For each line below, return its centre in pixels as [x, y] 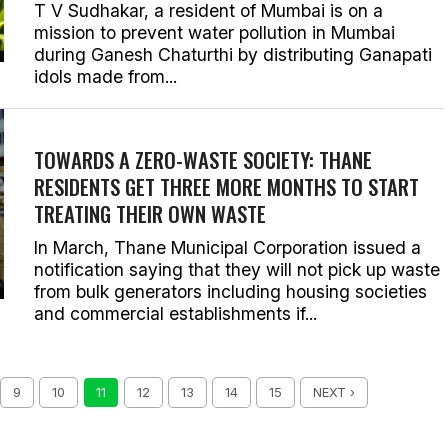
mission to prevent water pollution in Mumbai [214, 32]
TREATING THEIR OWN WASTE [150, 213]
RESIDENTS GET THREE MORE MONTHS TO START [226, 186]
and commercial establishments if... [175, 313]
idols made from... [105, 76]
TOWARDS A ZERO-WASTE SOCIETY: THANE [203, 159]
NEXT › [334, 392]
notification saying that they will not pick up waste [237, 269]
